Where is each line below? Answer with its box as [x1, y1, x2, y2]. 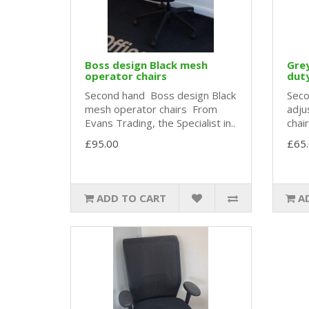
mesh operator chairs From [85, 102, 217, 117]
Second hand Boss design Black [85, 88, 236, 103]
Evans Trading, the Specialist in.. [85, 116, 235, 130]
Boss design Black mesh [85, 58, 208, 72]
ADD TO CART [96, 191, 166, 206]
